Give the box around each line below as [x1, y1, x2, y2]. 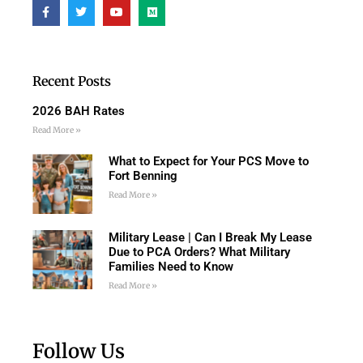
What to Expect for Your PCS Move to [108, 153, 309, 169]
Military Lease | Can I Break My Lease [108, 229, 312, 245]
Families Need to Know [108, 258, 233, 274]
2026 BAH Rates [32, 103, 125, 118]
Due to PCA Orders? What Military [108, 244, 290, 259]
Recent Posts [32, 72, 111, 89]
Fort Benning [108, 168, 177, 183]
